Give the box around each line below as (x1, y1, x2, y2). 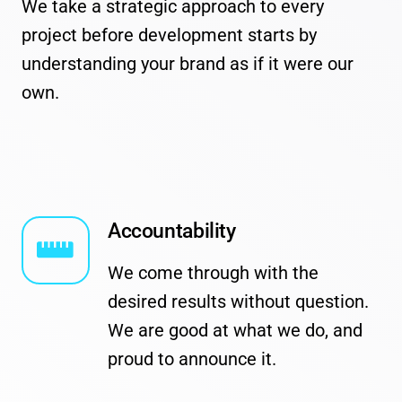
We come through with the (107, 261, 319, 284)
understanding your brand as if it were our (21, 53, 354, 75)
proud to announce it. (107, 347, 276, 370)
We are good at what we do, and (107, 319, 363, 341)
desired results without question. (107, 290, 369, 312)
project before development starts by (21, 24, 317, 47)
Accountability (107, 217, 236, 243)
